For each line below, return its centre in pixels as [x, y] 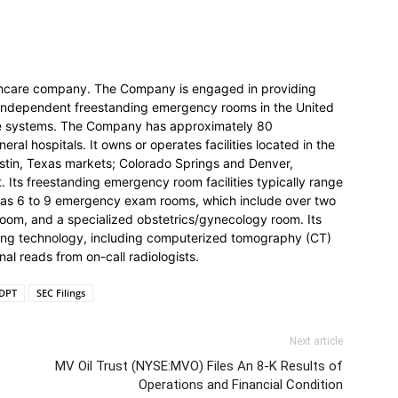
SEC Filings [61, 293]
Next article [316, 341]
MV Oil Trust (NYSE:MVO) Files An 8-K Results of [199, 366]
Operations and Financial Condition [241, 385]
